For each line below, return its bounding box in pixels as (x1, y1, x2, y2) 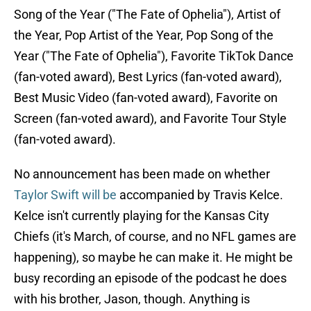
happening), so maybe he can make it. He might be (14, 250, 293, 265)
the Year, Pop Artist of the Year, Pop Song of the (14, 28, 274, 43)
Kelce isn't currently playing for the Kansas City (14, 208, 269, 224)
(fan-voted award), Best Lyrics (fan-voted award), (14, 69, 282, 85)
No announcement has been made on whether (14, 167, 270, 182)
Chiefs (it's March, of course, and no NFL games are (14, 229, 296, 244)
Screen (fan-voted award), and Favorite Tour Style (14, 111, 287, 126)
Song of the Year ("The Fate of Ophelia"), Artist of (14, 7, 280, 22)
